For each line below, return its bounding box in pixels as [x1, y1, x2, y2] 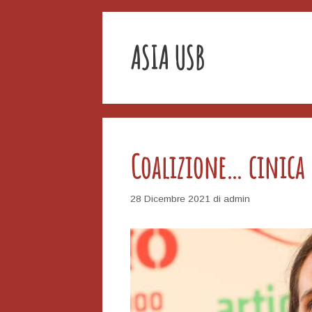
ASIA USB [130, 38, 204, 77]
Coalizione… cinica [130, 146, 304, 186]
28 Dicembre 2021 [130, 194, 210, 205]
